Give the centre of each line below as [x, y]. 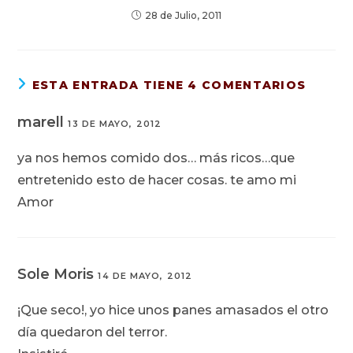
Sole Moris [58, 274]
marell [43, 122]
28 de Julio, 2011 [183, 15]
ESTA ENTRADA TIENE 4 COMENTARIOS [169, 85]
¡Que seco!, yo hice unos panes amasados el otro [173, 310]
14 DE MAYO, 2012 [145, 275]
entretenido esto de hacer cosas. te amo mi [157, 180]
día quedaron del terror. [93, 332]
